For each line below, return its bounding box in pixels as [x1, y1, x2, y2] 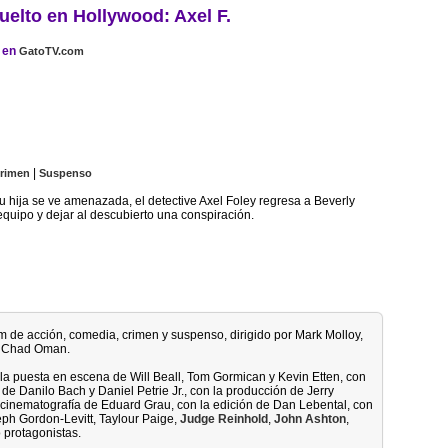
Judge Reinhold [180, 412, 268, 426]
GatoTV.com [19, 45, 84, 57]
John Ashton [274, 412, 346, 426]
